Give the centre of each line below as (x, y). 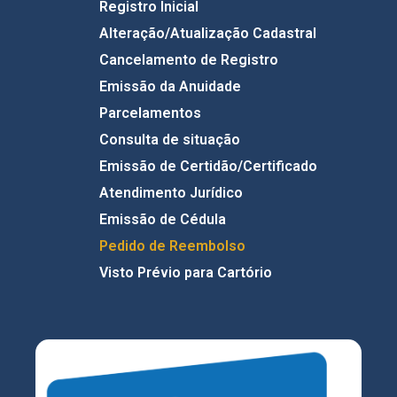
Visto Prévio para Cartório (185, 272)
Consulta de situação (169, 140)
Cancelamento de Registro (188, 60)
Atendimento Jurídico (171, 193)
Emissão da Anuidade (170, 86)
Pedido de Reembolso (172, 246)
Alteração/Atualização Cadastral (207, 33)
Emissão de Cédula (162, 219)
